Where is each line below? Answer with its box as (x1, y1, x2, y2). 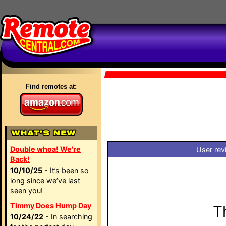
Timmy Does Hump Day (10, 201, 91, 210)
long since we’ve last (10, 176, 80, 185)
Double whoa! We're (10, 145, 81, 153)
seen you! (10, 186, 43, 195)
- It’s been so (42, 166, 89, 175)
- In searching (43, 212, 92, 221)
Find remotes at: (26, 83, 77, 90)
